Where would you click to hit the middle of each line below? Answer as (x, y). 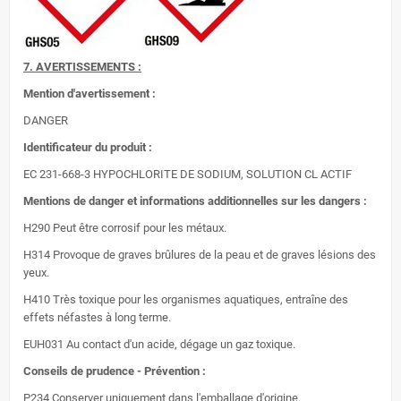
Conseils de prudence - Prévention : (115, 371)
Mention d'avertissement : (90, 94)
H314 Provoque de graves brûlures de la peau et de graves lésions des (200, 255)
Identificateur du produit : (88, 148)
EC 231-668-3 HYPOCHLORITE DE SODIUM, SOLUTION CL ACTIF (188, 175)
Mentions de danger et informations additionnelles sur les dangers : (195, 201)
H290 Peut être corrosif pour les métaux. (125, 228)
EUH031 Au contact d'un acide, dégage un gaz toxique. (159, 345)
